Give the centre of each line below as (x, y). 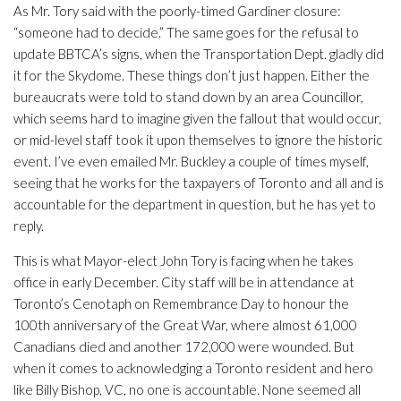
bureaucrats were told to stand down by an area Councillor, (188, 96)
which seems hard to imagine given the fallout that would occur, (197, 118)
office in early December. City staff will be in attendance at (184, 282)
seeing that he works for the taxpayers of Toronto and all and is (199, 182)
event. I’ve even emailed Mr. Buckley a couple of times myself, (191, 161)
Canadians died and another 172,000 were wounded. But (184, 346)
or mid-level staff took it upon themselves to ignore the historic (198, 139)
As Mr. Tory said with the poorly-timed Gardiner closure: (177, 10)
